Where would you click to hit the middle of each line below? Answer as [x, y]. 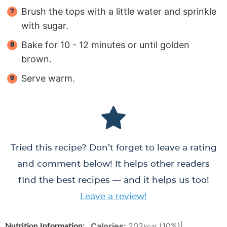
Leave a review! [113, 196]
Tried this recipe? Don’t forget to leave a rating [113, 147]
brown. [36, 59]
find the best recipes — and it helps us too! [113, 180]
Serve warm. [48, 78]
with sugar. [45, 25]
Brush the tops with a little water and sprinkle [119, 11]
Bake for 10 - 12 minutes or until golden [105, 45]
